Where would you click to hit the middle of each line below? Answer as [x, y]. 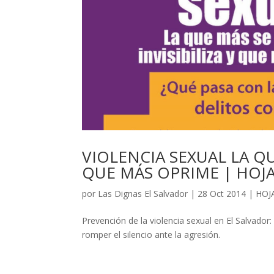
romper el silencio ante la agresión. [151, 235]
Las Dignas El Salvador [143, 194]
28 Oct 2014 [222, 194]
